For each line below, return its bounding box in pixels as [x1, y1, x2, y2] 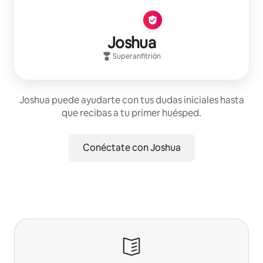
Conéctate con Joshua [82, 141, 181, 154]
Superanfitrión [113, 51, 161, 61]
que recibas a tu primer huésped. [62, 106, 201, 119]
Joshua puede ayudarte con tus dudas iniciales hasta [19, 93, 244, 106]
